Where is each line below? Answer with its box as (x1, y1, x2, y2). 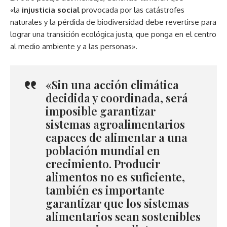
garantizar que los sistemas (46, 196, 189, 211)
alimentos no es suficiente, (46, 169, 185, 185)
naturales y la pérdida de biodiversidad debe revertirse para (10, 17, 216, 27)
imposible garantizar (46, 103, 156, 119)
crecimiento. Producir (46, 156, 160, 172)
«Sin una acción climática (46, 77, 179, 93)
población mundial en (46, 143, 160, 159)
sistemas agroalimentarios (46, 117, 185, 132)
